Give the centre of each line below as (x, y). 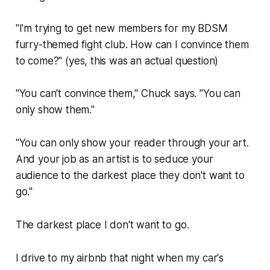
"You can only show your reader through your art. (132, 143)
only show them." (55, 109)
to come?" (39, 61)
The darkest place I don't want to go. (102, 224)
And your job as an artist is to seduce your (114, 159)
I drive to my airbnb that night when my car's (120, 258)
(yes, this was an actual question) (140, 61)
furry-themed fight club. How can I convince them (132, 44)
